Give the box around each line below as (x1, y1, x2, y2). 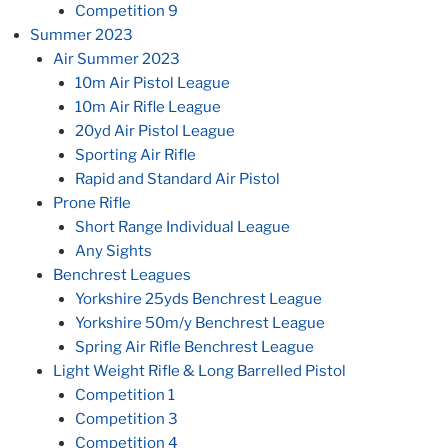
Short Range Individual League (75, 218, 290, 237)
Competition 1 (75, 386, 175, 405)
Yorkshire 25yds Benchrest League (75, 290, 322, 309)
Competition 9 (75, 2, 178, 21)
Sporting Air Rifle (75, 146, 196, 165)
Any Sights (75, 242, 152, 261)
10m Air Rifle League (75, 98, 221, 117)
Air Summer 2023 (52, 50, 180, 69)
